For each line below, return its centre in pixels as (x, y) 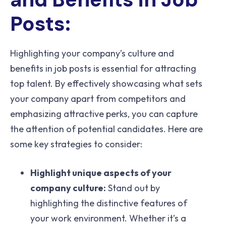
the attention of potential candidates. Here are (106, 129)
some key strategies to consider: (76, 144)
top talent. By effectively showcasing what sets (106, 83)
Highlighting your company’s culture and (92, 53)
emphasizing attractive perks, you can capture (104, 114)
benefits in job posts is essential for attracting (103, 68)
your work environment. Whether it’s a (108, 218)
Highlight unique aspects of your (101, 173)
